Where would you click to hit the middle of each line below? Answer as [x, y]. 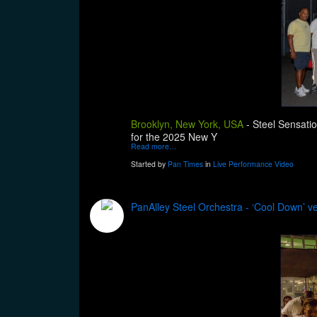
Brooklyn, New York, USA [187, 124]
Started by [149, 164]
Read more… [154, 146]
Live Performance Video [253, 164]
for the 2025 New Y [174, 137]
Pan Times [185, 164]
